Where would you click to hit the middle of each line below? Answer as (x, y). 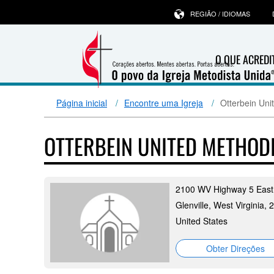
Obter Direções (235, 248)
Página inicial (82, 103)
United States (202, 221)
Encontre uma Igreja (164, 103)
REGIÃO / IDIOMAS (220, 13)
